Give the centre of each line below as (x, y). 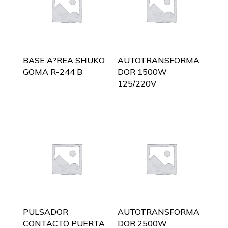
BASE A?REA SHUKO (64, 60)
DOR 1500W (142, 72)
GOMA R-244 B (52, 72)
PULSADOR (45, 211)
